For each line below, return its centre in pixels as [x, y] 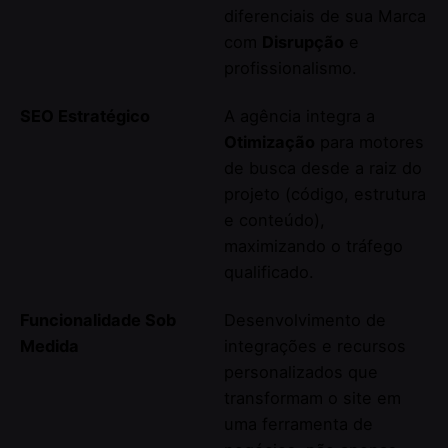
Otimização [269, 142]
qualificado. [269, 272]
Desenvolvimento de [305, 320]
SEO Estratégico [85, 116]
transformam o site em [312, 398]
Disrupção [303, 42]
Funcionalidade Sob [98, 320]
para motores [369, 142]
